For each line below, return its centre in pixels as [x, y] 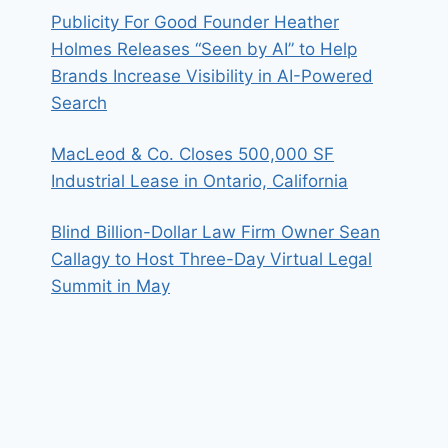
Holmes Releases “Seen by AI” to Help [204, 48]
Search [79, 102]
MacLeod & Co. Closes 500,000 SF [192, 153]
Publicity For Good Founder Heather [195, 21]
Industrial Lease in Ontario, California [199, 180]
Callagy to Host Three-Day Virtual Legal [211, 258]
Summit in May [110, 285]
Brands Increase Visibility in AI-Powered [212, 75]
